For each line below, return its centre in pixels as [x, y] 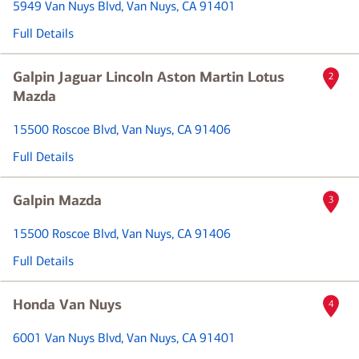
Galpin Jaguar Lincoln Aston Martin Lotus [149, 77]
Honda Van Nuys [67, 305]
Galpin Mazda [57, 200]
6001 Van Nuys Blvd [67, 338]
